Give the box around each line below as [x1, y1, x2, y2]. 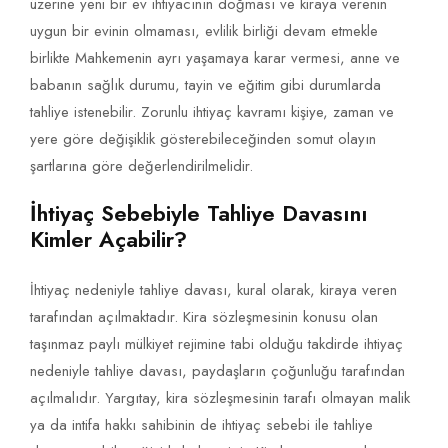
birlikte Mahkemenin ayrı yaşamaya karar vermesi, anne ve [30, 47, 400, 70]
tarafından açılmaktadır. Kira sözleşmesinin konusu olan [30, 306, 378, 329]
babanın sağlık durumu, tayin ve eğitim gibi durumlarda [30, 74, 381, 97]
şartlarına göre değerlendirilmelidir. [30, 155, 253, 178]
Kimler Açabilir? [30, 223, 187, 256]
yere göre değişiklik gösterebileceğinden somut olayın [30, 128, 376, 151]
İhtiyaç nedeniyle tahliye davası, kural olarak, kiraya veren [30, 279, 397, 302]
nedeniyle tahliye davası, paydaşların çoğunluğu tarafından [30, 360, 405, 383]
